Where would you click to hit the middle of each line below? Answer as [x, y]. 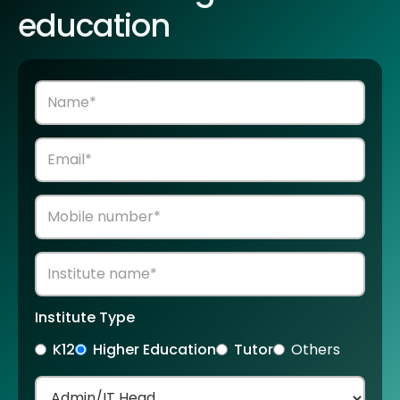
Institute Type [85, 317]
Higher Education [155, 349]
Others [316, 349]
